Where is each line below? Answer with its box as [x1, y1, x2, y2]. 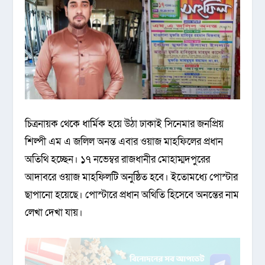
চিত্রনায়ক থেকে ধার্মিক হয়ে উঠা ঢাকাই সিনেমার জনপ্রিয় [25, 117, 224, 131]
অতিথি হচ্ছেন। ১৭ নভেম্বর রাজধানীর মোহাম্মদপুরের [25, 153, 211, 167]
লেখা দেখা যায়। [25, 206, 83, 220]
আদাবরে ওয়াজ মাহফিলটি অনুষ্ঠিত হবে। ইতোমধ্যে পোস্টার [25, 170, 238, 185]
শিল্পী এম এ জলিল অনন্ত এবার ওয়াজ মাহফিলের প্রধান [25, 135, 224, 149]
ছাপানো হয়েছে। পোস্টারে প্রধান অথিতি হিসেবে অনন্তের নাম [25, 188, 240, 202]
